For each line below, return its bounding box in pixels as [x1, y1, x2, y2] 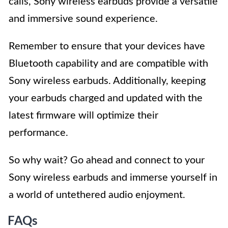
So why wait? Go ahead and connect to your [9, 155, 205, 166]
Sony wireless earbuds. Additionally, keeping [9, 76, 206, 87]
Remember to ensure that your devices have [9, 41, 205, 52]
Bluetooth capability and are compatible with [9, 59, 208, 69]
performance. [9, 128, 68, 138]
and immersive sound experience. [9, 14, 158, 24]
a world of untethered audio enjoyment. [9, 190, 185, 201]
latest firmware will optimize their [9, 110, 158, 121]
